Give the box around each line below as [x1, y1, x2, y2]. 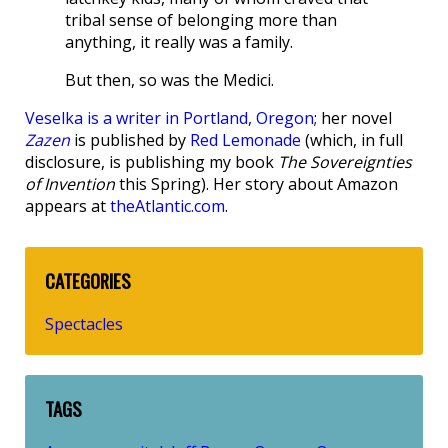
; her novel [314, 107, 392, 130]
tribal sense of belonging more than [65, 9, 337, 32]
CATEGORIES [45, 267, 131, 295]
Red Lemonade [190, 129, 301, 152]
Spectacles [45, 312, 123, 335]
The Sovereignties [278, 151, 412, 174]
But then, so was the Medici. [65, 69, 274, 92]
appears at [25, 195, 110, 218]
